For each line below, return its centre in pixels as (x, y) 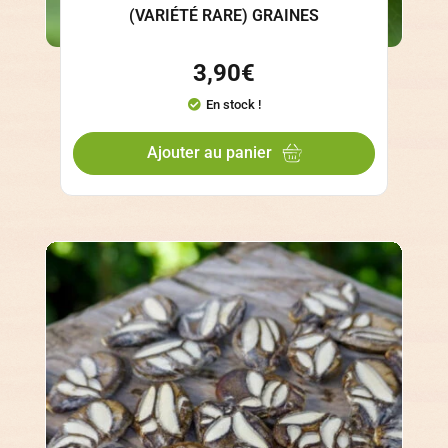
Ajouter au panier (209, 153)
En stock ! (233, 105)
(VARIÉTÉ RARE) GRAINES (224, 16)
